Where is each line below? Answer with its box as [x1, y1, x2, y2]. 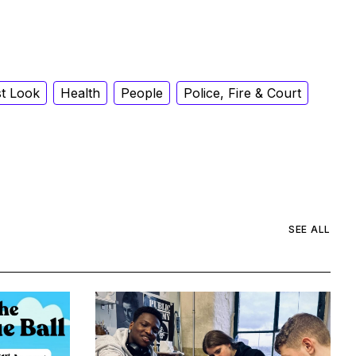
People [121, 84, 163, 101]
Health [60, 84, 100, 101]
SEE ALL [288, 223, 331, 236]
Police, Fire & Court [184, 84, 301, 101]
